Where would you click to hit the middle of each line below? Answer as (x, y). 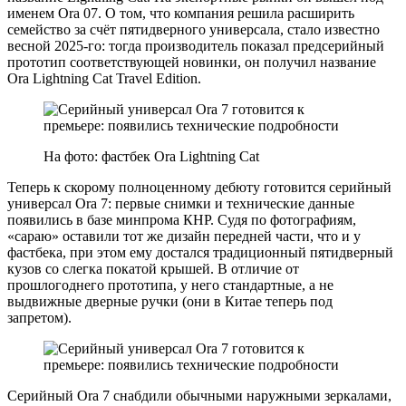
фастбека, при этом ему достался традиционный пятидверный (200, 252)
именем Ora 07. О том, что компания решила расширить (181, 13)
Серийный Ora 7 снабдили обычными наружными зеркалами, (199, 395)
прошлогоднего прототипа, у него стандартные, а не (170, 285)
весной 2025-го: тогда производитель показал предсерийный (196, 45)
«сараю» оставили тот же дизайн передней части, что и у (184, 236)
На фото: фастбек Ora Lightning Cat (151, 156)
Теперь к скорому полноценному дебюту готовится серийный (199, 187)
